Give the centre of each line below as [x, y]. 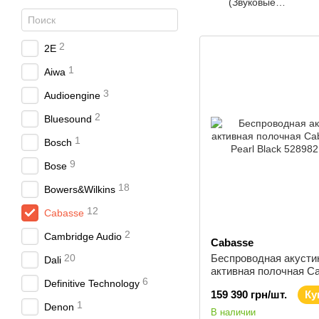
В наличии [233, 312]
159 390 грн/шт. [249, 294]
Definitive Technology [92, 283]
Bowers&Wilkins [80, 189]
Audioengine [72, 95]
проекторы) [252, 15]
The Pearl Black [248, 284]
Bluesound [68, 119]
